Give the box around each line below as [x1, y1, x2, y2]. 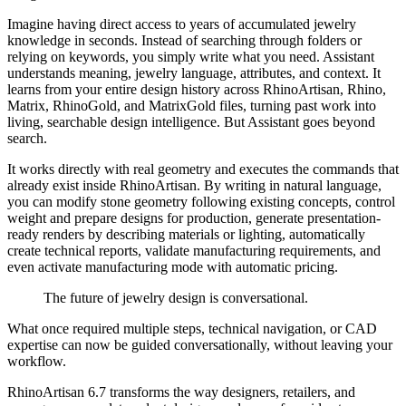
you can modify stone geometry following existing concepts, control [7, 193, 395, 209]
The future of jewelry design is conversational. [43, 289, 308, 305]
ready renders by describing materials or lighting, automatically [7, 226, 365, 242]
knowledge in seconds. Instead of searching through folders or [7, 32, 362, 48]
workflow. [7, 353, 66, 369]
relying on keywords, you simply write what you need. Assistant [7, 48, 374, 64]
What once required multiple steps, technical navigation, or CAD [7, 320, 377, 336]
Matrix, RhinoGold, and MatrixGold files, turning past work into [7, 97, 376, 113]
